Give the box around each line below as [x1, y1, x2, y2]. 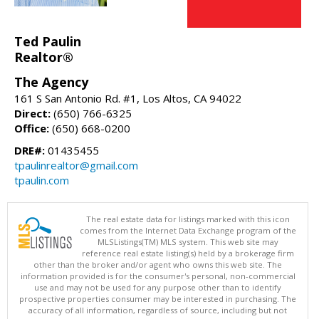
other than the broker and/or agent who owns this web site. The [33, 258, 282, 270]
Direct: [14, 105, 51, 120]
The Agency [14, 73, 88, 90]
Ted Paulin [14, 32, 81, 50]
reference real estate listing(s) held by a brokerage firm [82, 247, 294, 258]
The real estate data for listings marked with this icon [86, 213, 290, 224]
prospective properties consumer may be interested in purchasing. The [19, 293, 296, 304]
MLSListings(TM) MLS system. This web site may [98, 236, 278, 247]
